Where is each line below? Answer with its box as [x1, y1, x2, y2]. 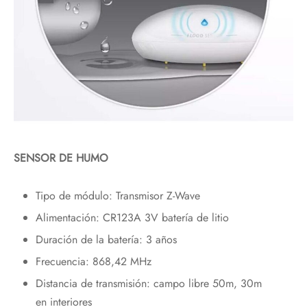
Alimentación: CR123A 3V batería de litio [35, 210, 229, 226]
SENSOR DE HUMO [14, 150, 108, 167]
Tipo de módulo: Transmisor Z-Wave [35, 188, 200, 204]
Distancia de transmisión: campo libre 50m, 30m [35, 275, 262, 292]
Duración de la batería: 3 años [35, 232, 177, 248]
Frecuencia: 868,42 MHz [35, 254, 151, 270]
